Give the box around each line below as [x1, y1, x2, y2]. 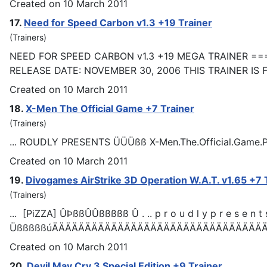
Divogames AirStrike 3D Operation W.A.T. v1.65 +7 [26, 173, 264, 186]
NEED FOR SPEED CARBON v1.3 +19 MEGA [10, 49, 208, 62]
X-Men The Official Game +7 [26, 102, 160, 114]
